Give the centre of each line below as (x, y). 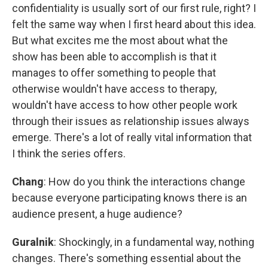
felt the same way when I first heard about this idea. (134, 24)
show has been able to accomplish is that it (114, 56)
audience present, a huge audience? (97, 214)
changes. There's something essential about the (127, 258)
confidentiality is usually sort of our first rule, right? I (134, 8)
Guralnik (33, 242)
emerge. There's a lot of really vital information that (132, 137)
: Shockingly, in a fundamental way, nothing (154, 242)
